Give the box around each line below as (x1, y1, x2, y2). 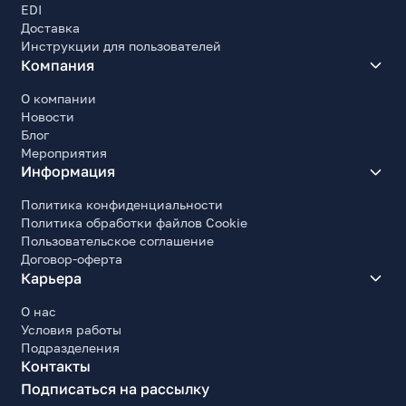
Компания (21, 55, 95, 74)
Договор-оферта (21, 251, 123, 267)
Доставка (21, 20, 81, 36)
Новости (21, 108, 75, 124)
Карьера (21, 268, 82, 287)
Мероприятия (21, 144, 108, 160)
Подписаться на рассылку (21, 379, 210, 398)
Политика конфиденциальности (21, 197, 224, 213)
